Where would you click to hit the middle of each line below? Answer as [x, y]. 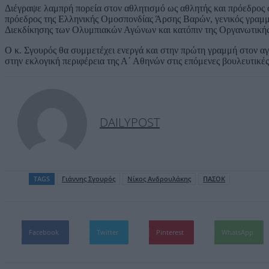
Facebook [44, 232]
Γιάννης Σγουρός [89, 178]
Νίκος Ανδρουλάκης [159, 178]
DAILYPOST [130, 122]
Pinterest [170, 232]
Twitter [107, 232]
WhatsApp [237, 232]
